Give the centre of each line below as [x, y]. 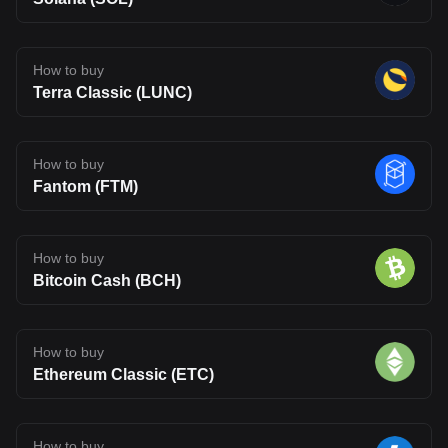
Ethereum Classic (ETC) [123, 374]
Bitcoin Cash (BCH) [107, 280]
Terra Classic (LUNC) [112, 92]
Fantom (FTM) [85, 186]
